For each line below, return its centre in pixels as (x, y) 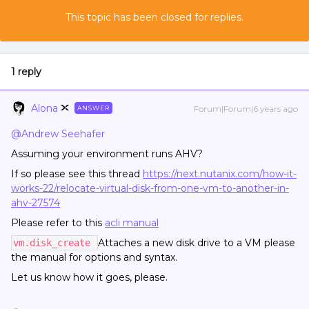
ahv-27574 (36, 203)
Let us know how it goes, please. (89, 277)
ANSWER (93, 108)
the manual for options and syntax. (94, 257)
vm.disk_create (54, 243)
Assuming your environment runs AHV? (107, 154)
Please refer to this (58, 223)
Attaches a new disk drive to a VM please (197, 243)
